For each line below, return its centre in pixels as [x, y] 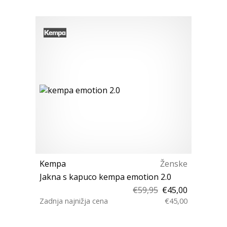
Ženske [174, 163]
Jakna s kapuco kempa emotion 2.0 [105, 177]
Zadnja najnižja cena [74, 201]
